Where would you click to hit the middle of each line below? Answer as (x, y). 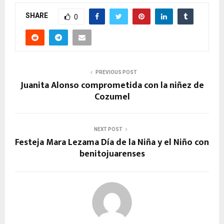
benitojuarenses (112, 154)
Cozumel (112, 97)
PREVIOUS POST (116, 72)
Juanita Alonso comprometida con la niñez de (112, 85)
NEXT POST (108, 129)
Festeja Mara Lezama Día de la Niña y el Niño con (112, 142)
